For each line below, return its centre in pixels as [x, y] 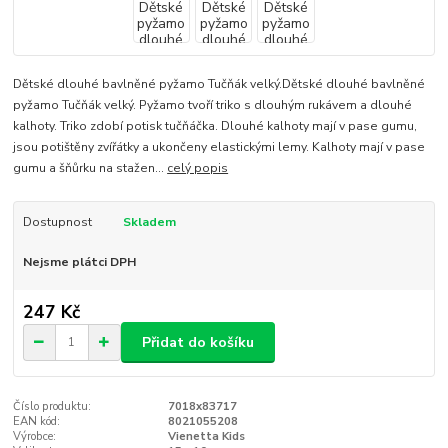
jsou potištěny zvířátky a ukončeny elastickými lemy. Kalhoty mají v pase [219, 146]
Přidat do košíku [198, 342]
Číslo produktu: [52, 407]
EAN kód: [37, 422]
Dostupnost [57, 221]
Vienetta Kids [206, 437]
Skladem [149, 221]
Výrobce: [35, 437]
